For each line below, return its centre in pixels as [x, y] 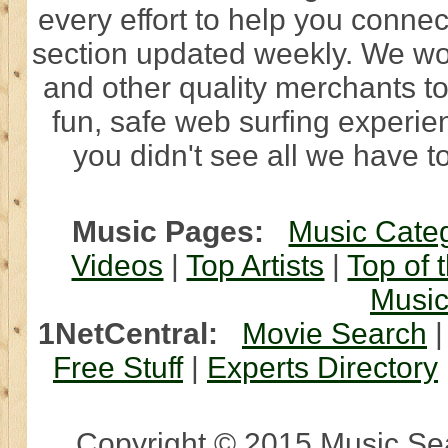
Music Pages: [168, 231]
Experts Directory [322, 367]
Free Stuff [118, 367]
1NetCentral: [128, 333]
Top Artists [255, 265]
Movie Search [334, 333]
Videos [117, 265]
